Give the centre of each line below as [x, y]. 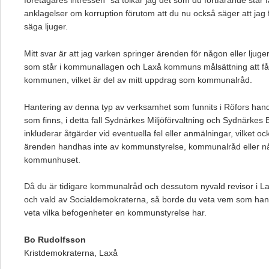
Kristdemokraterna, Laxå [71, 253]
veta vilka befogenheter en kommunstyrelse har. [115, 213]
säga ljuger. [46, 27]
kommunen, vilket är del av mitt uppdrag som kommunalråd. [138, 80]
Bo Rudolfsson [55, 240]
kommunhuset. [52, 159]
